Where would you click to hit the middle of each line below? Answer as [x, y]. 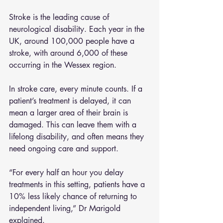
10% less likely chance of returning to [74, 197]
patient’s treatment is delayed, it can [71, 101]
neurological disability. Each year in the [78, 29]
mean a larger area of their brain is [70, 113]
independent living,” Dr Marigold [66, 209]
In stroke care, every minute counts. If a [77, 89]
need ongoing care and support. [64, 149]
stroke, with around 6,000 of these [69, 53]
